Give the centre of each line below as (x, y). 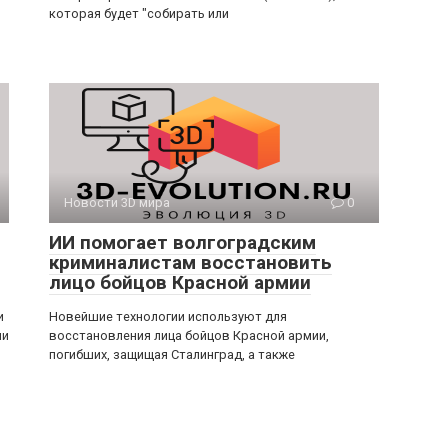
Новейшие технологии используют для (168, 316)
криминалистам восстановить (190, 262)
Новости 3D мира (117, 202)
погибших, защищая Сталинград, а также (172, 354)
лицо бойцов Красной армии (180, 282)
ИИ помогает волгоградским (182, 242)
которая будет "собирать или (139, 13)
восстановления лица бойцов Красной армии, (189, 335)
